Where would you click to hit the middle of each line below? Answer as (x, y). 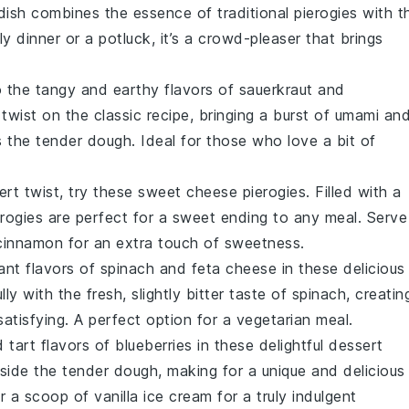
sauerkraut (276, 89)
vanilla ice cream (153, 396)
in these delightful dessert (288, 345)
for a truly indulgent (284, 396)
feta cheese (234, 268)
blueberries (154, 345)
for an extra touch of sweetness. (184, 242)
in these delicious (341, 268)
